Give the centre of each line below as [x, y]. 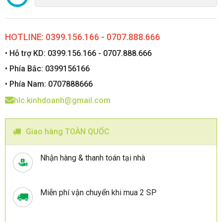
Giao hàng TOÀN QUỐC [68, 132]
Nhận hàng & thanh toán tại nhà [93, 158]
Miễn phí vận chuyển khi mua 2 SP [98, 193]
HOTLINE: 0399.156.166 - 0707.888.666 [83, 37]
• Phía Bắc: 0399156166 [47, 69]
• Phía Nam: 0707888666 [49, 84]
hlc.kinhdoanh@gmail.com [62, 100]
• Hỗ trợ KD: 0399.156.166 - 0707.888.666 [78, 53]
